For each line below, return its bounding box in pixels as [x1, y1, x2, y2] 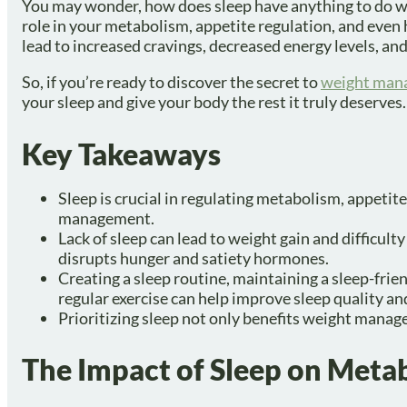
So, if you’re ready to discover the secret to [22, 72, 321, 92]
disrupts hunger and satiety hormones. [58, 247, 329, 268]
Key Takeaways [22, 135, 221, 172]
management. [58, 207, 154, 228]
